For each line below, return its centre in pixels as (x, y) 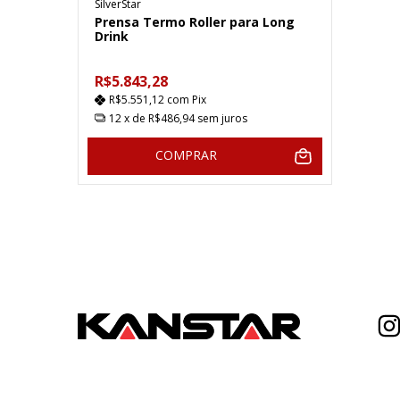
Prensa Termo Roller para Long (195, 22)
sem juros (222, 118)
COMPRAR (186, 154)
